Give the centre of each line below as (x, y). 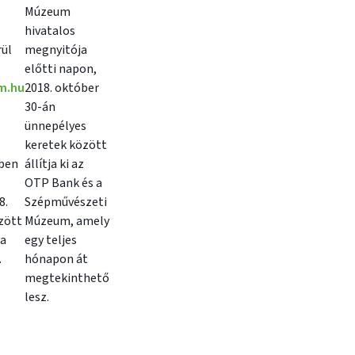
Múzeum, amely (67, 221)
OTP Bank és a (63, 183)
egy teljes (51, 240)
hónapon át (56, 259)
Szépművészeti (66, 202)
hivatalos (50, 31)
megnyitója (56, 50)
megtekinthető (67, 278)
